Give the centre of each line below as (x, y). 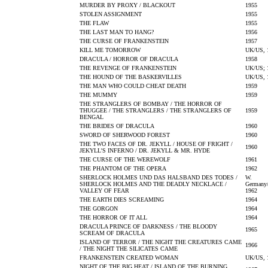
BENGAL (92, 117)
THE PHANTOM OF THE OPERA (123, 168)
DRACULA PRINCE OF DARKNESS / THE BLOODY (148, 226)
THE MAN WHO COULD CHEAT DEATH (133, 86)
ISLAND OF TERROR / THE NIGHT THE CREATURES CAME (161, 242)
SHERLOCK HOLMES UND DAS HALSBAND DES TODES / (159, 177)
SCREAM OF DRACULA (112, 233)
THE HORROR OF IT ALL (113, 217)
